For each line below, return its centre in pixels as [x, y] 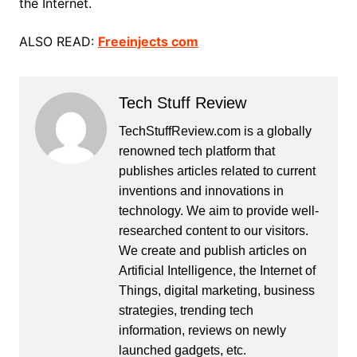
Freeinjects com [148, 41]
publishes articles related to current [217, 171]
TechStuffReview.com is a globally [215, 131]
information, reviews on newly [202, 330]
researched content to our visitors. [213, 230]
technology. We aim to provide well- [218, 210]
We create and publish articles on [212, 250]
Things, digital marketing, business [216, 290]
